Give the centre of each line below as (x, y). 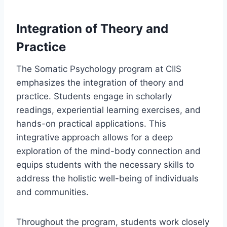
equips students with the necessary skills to (105, 164)
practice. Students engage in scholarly (94, 96)
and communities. (52, 192)
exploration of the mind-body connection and (108, 151)
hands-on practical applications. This (91, 123)
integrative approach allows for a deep (94, 137)
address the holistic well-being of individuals (107, 178)
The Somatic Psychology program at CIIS (99, 69)
